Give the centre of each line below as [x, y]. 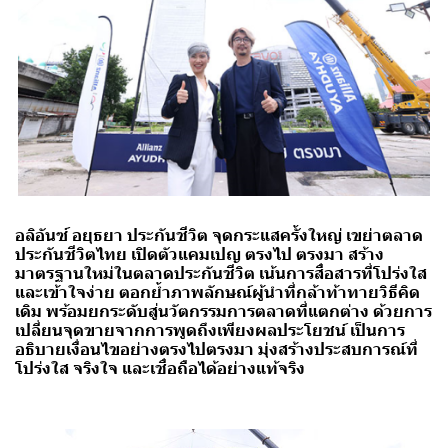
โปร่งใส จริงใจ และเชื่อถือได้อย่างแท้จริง [160, 368]
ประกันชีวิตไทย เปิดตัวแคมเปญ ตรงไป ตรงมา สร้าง [199, 254]
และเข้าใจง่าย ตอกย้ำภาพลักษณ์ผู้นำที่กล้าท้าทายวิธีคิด [217, 292]
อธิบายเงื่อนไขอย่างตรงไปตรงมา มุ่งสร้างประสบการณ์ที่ [216, 349]
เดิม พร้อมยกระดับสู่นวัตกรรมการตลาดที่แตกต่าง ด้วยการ [223, 311]
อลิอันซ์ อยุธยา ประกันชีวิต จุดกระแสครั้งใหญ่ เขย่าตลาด [219, 235]
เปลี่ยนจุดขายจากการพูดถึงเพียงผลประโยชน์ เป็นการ [210, 330]
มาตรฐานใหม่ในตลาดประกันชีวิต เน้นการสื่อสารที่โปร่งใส [221, 273]
